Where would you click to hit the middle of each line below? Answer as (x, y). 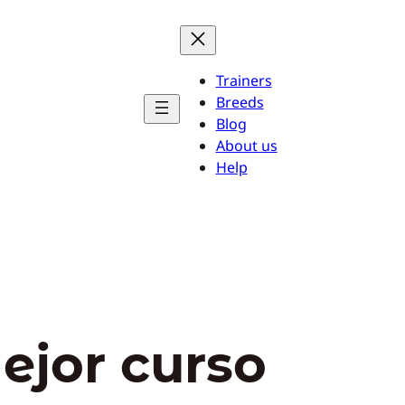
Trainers (244, 80)
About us (246, 146)
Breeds (240, 102)
